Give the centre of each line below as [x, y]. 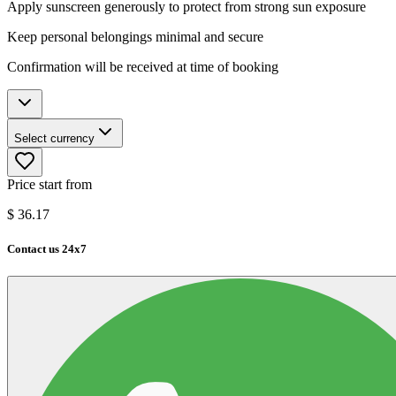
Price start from [49, 184]
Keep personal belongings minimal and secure [135, 36]
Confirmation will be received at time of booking [143, 66]
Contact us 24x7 [47, 248]
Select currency [54, 138]
